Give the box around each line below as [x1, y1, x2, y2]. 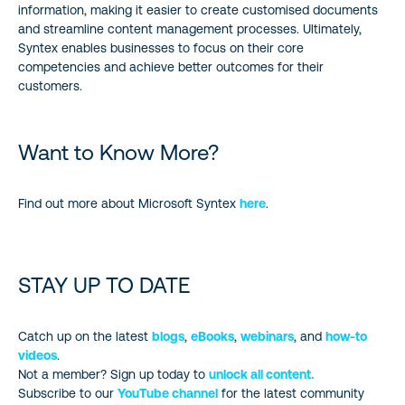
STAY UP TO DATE [18, 272, 190, 297]
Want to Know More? [18, 139, 219, 165]
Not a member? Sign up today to [18, 366, 209, 381]
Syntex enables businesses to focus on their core [18, 40, 304, 55]
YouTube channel [118, 385, 218, 400]
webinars [240, 328, 294, 344]
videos [18, 347, 57, 363]
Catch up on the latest [18, 328, 152, 344]
